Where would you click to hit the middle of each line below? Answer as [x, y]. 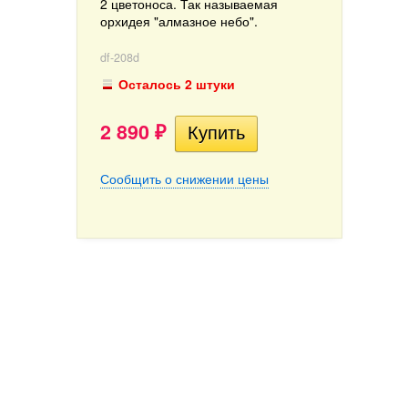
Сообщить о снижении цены [184, 178]
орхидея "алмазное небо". [179, 21]
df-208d [120, 57]
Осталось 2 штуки [176, 84]
